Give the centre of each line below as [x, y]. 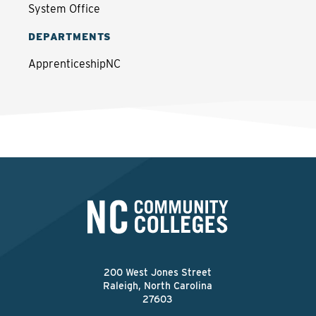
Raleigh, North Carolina [158, 286]
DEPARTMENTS [70, 37]
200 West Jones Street [158, 272]
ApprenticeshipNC [74, 64]
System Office [64, 9]
